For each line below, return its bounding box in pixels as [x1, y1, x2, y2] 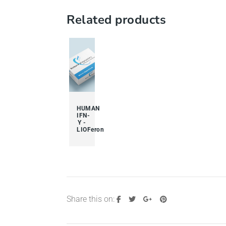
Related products [67, 12, 166, 28]
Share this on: [67, 194, 117, 204]
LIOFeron [77, 126, 104, 134]
